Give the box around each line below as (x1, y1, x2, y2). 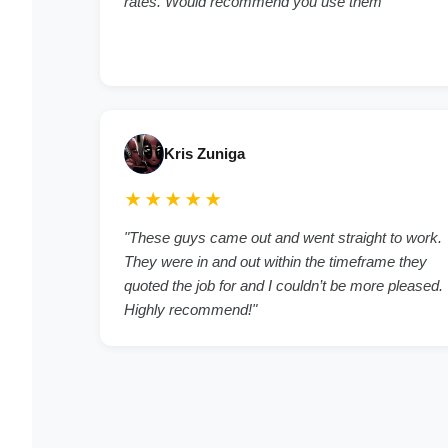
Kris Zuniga (164, 145, 245, 163)
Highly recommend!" (124, 301, 257, 319)
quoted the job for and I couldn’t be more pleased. (124, 277, 443, 295)
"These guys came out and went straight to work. (124, 229, 442, 247)
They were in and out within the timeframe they (124, 253, 427, 271)
